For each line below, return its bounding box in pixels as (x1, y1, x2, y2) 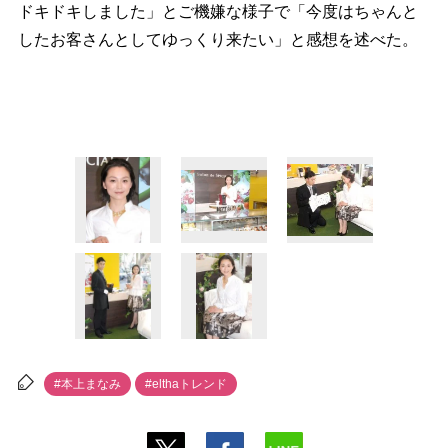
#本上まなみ (53, 377, 121, 392)
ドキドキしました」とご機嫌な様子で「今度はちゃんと (17, 3, 418, 21)
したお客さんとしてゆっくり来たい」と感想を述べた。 (17, 31, 418, 49)
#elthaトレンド (144, 377, 227, 392)
